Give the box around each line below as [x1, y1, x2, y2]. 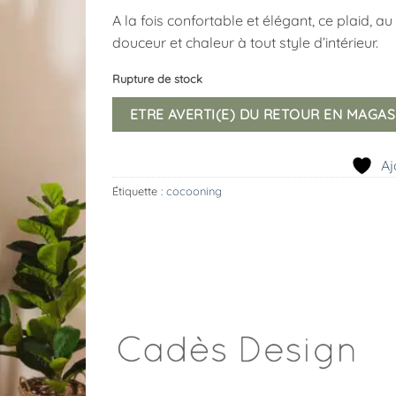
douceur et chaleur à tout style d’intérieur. [112, 33, 378, 51]
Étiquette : [112, 183, 166, 198]
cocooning [166, 183, 222, 198]
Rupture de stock [112, 72, 202, 87]
